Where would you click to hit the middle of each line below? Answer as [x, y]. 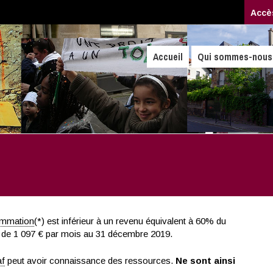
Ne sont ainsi [205, 260]
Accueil [168, 57]
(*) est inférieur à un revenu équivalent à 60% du [130, 221]
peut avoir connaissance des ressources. [90, 260]
